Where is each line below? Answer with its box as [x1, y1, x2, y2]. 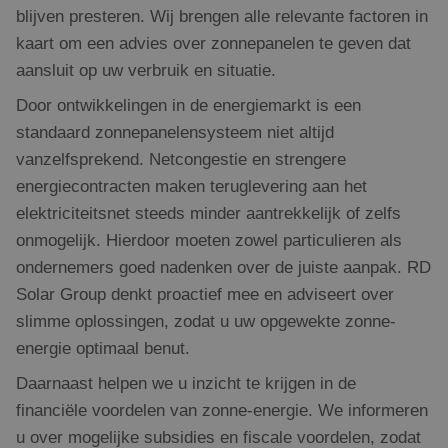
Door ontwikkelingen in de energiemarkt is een [16, 95, 361, 116]
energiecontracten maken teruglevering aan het [16, 176, 367, 197]
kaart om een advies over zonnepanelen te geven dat [16, 33, 411, 54]
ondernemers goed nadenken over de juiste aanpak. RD [16, 257, 431, 278]
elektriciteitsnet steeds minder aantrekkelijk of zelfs [16, 203, 401, 224]
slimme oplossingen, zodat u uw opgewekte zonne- [16, 311, 396, 332]
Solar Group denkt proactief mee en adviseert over [16, 284, 394, 305]
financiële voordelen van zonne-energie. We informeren [16, 400, 428, 421]
